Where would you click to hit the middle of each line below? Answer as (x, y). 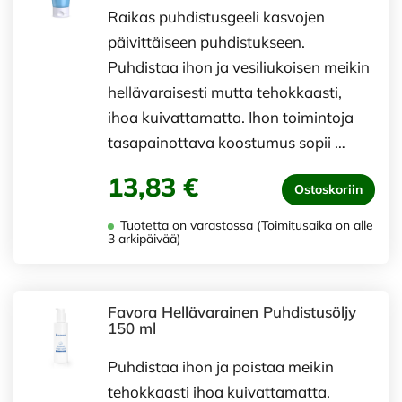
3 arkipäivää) (144, 239)
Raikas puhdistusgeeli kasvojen (216, 17)
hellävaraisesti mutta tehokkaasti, (225, 92)
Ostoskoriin (328, 189)
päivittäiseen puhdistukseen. (206, 42)
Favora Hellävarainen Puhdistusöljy (232, 312)
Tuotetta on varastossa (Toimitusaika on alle (245, 225)
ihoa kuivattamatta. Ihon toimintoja (231, 117)
